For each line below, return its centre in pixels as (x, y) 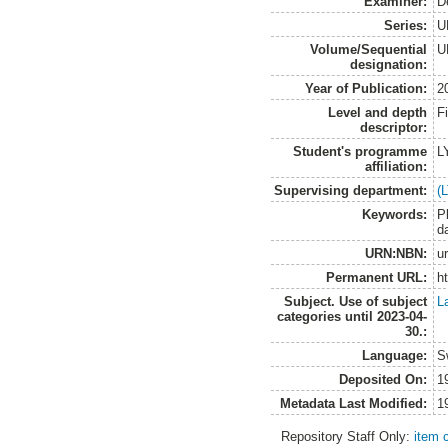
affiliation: (396, 166)
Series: (406, 25)
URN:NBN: (396, 253)
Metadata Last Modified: (354, 403)
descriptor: (394, 127)
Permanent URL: (377, 277)
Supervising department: (351, 190)
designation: (389, 64)
